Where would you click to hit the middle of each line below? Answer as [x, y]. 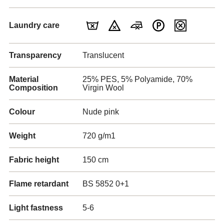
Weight [22, 136]
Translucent [103, 55]
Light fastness [36, 208]
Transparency [35, 55]
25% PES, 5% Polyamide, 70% [137, 79]
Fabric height [34, 160]
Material [24, 79]
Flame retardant [39, 184]
